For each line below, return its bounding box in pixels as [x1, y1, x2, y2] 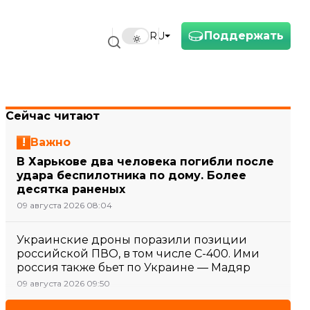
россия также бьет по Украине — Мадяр [17, 261, 250, 274]
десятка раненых [17, 183, 125, 196]
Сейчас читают [6, 109, 100, 122]
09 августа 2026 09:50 [17, 278, 110, 289]
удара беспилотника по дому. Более [17, 169, 246, 182]
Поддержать [204, 29, 284, 42]
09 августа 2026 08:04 [17, 200, 112, 210]
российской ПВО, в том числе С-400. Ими [17, 247, 259, 260]
